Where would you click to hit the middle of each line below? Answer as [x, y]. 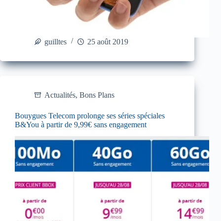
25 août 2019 [108, 41]
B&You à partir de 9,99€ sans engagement [81, 124]
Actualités [60, 95]
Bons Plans [97, 95]
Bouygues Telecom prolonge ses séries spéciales [90, 115]
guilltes [55, 41]
